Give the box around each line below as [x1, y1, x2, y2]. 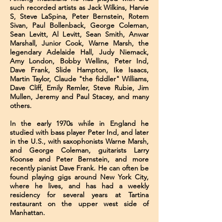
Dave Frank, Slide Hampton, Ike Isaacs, [10, 65, 149, 74]
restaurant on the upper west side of [10, 199, 149, 208]
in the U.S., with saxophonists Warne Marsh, [10, 137, 149, 146]
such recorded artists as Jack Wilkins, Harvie [10, 3, 149, 12]
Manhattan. [10, 208, 45, 217]
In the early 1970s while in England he [10, 119, 149, 128]
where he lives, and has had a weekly [10, 181, 149, 190]
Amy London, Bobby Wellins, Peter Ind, [10, 56, 149, 65]
